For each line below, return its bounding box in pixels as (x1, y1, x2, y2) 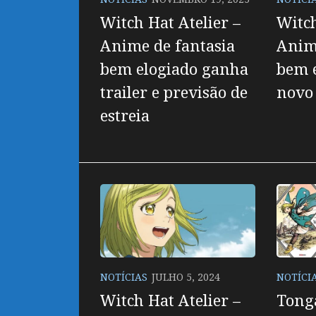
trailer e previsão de (100, 81, 248, 103)
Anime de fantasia (100, 35, 235, 56)
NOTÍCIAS (100, 269, 147, 284)
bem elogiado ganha (100, 58, 248, 80)
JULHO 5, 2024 (152, 269, 220, 284)
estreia (100, 104, 150, 126)
